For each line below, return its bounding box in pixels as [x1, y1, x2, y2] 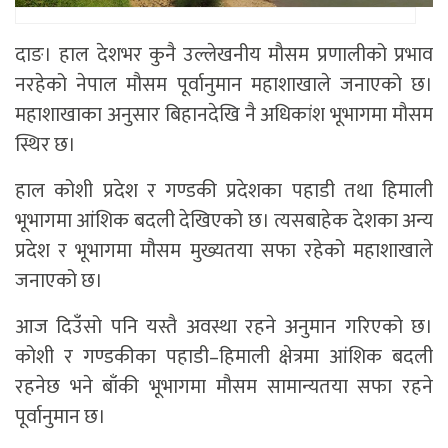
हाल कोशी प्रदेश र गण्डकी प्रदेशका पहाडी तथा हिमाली [15, 174, 433, 209]
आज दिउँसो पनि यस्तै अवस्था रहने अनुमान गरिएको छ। [15, 310, 433, 345]
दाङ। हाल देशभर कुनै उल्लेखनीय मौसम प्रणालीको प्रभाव [15, 38, 433, 73]
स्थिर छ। [15, 128, 76, 163]
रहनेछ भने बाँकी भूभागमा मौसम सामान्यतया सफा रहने [15, 370, 433, 405]
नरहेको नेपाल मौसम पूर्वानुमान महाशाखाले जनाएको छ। [15, 68, 433, 103]
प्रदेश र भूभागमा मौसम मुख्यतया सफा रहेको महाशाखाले [15, 234, 433, 269]
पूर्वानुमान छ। [15, 400, 106, 435]
